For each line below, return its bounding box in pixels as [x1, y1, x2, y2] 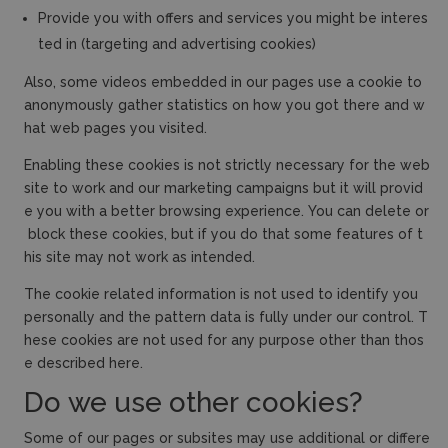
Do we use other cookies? [24, 386, 363, 419]
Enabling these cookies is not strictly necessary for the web [24, 157, 430, 173]
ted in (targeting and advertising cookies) [38, 36, 316, 52]
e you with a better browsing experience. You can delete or [24, 203, 429, 219]
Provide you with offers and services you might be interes [38, 10, 428, 26]
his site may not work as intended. [24, 249, 255, 265]
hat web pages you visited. [24, 120, 207, 136]
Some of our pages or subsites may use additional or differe [24, 430, 430, 446]
